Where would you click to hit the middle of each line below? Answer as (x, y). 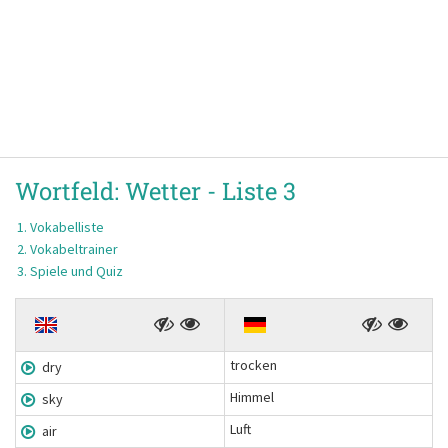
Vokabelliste (67, 227)
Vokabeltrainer (74, 249)
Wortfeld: (70, 191)
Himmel (252, 397)
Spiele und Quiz (76, 271)
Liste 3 (259, 191)
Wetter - (173, 191)
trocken (253, 365)
